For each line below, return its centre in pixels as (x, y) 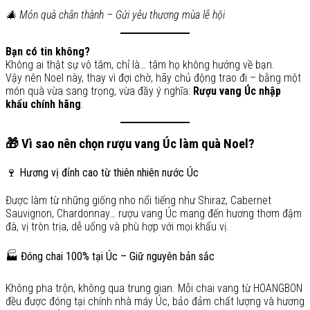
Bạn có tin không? (48, 52)
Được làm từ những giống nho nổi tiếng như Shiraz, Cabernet (138, 201)
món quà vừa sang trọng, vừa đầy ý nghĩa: (99, 91)
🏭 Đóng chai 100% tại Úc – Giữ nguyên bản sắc (110, 256)
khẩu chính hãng (43, 104)
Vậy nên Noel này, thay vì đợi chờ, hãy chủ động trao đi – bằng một (153, 78)
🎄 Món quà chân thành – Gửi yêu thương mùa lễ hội (115, 15)
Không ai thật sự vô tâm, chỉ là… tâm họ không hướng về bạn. (140, 65)
